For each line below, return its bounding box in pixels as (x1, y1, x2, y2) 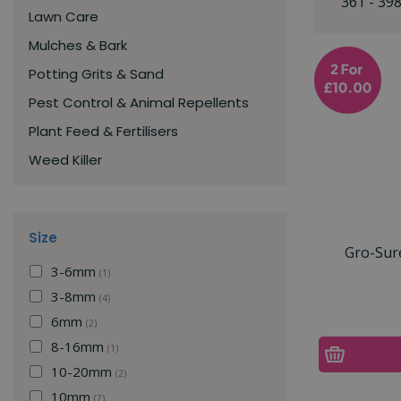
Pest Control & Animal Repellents (29, 93, 249, 112)
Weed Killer (29, 150, 102, 169)
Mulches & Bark (29, 36, 127, 55)
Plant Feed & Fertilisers (29, 122, 178, 141)
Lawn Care (29, 7, 98, 26)
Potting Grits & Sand (29, 64, 164, 83)
